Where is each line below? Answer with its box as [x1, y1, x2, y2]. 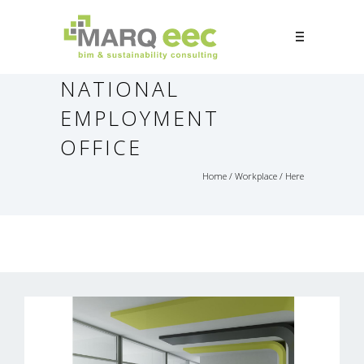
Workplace [235, 170, 277, 183]
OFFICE [60, 133, 142, 162]
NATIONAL [60, 75, 180, 103]
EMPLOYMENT [60, 104, 219, 132]
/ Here [277, 170, 304, 183]
